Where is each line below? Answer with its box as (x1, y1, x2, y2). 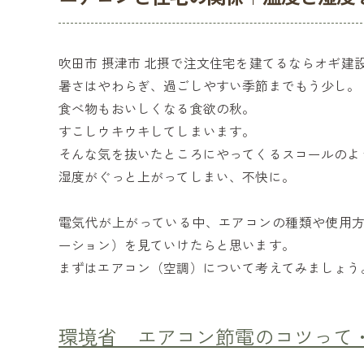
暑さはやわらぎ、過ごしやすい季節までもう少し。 (58, 76, 361, 95)
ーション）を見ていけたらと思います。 (58, 236, 295, 254)
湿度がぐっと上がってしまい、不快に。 (58, 167, 295, 186)
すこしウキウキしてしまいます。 (58, 122, 256, 141)
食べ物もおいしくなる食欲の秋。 (58, 99, 256, 118)
